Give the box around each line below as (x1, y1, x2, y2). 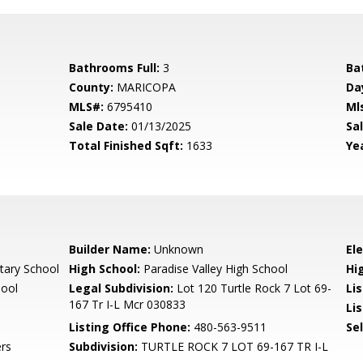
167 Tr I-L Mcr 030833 (69, 297, 186, 312)
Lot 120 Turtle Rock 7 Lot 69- (173, 280, 332, 296)
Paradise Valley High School (140, 261, 288, 276)
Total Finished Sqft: (69, 138, 184, 153)
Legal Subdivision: (69, 280, 174, 296)
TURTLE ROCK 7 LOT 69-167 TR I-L (138, 339, 329, 354)
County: (69, 79, 114, 95)
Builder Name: (69, 241, 152, 257)
